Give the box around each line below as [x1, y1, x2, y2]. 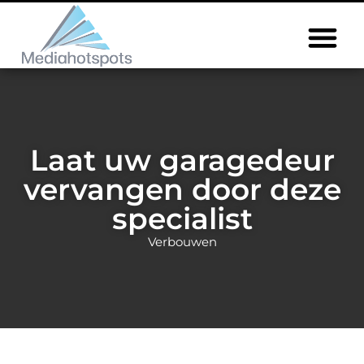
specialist [111, 200, 253, 236]
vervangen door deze [23, 171, 341, 207]
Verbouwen [147, 233, 217, 249]
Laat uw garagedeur [29, 141, 335, 178]
